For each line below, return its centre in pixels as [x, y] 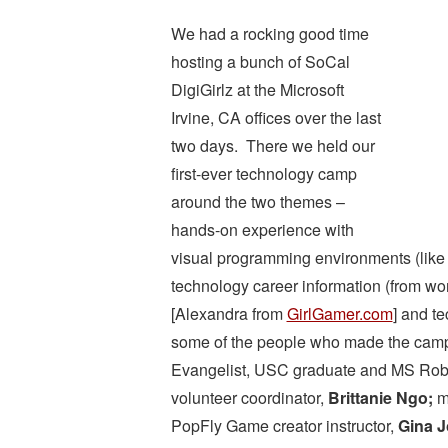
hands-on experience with [262, 229]
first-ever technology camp [263, 173]
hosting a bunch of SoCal [260, 61]
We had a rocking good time [269, 33]
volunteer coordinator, [249, 397]
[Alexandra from [228, 313]
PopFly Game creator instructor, [284, 425]
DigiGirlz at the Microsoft [257, 89]
